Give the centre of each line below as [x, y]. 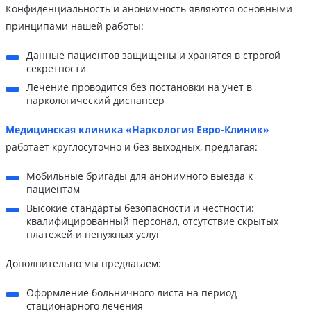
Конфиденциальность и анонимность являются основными [149, 9]
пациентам [53, 190]
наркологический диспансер [95, 101]
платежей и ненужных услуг [93, 235]
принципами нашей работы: [75, 26]
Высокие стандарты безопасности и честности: [140, 208]
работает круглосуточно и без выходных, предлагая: [132, 147]
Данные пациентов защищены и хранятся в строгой [153, 56]
